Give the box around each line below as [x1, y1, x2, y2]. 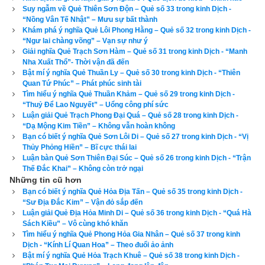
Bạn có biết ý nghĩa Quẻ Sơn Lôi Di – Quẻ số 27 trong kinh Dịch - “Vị [22, 132, 249, 141]
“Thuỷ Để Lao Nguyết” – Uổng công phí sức [22, 101, 169, 109]
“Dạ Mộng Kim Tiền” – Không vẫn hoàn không [22, 122, 176, 131]
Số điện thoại [51, 110, 96, 119]
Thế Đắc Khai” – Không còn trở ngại [22, 164, 144, 173]
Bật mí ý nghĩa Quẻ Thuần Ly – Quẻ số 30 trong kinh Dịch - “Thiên [22, 69, 241, 77]
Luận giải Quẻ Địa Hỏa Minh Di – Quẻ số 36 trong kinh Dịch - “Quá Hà [22, 209, 252, 218]
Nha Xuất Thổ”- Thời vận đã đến [22, 58, 130, 67]
